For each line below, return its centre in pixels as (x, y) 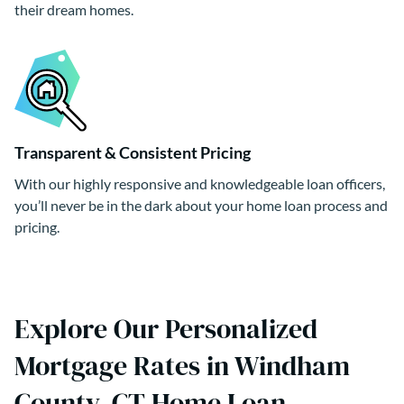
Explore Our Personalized (166, 328)
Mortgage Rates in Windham (182, 365)
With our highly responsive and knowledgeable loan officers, (200, 183)
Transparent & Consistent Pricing (133, 152)
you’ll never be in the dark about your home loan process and (201, 205)
